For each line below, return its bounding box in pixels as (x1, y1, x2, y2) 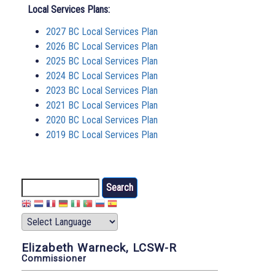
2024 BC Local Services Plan (46, 70, 158, 82)
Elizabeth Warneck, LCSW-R (21, 241, 177, 255)
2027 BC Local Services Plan (46, 26, 158, 38)
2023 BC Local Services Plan (46, 85, 158, 97)
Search (21, 179, 48, 191)
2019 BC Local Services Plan (46, 129, 158, 141)
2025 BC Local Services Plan (46, 55, 158, 68)
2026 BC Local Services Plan (46, 41, 158, 53)
